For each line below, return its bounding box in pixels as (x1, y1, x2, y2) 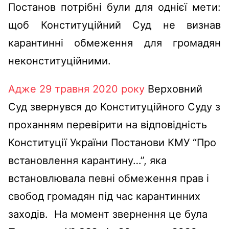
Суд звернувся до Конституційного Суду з (8, 100, 220, 113)
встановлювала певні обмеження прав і (8, 172, 209, 185)
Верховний (145, 82, 202, 95)
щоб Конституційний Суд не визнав (8, 18, 221, 31)
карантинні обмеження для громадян (8, 36, 221, 49)
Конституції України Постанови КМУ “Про (8, 136, 216, 149)
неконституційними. (8, 54, 111, 67)
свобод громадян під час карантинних (8, 190, 200, 202)
